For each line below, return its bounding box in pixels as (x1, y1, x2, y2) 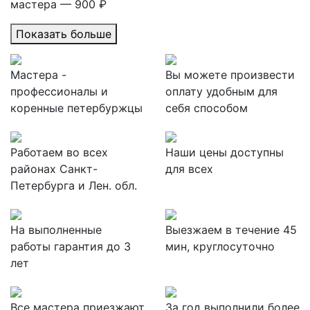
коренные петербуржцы (10, 101, 143, 115)
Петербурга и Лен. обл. (10, 179, 137, 192)
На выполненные (10, 223, 102, 237)
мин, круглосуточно (165, 239, 275, 253)
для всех (165, 162, 213, 176)
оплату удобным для (165, 84, 277, 98)
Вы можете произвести (165, 68, 295, 82)
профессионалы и (10, 84, 108, 98)
